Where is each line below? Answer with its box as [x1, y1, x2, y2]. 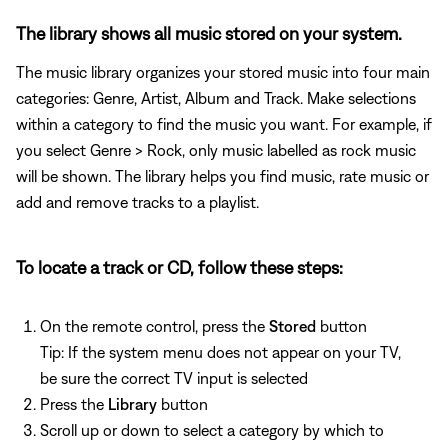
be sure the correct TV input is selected [40, 368, 308, 387]
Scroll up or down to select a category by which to [40, 420, 384, 439]
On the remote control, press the [40, 316, 269, 335]
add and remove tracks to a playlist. [16, 192, 259, 211]
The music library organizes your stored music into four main [16, 62, 430, 81]
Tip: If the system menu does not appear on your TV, [40, 342, 401, 361]
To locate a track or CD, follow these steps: [16, 256, 343, 278]
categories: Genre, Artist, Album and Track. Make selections [16, 88, 416, 107]
